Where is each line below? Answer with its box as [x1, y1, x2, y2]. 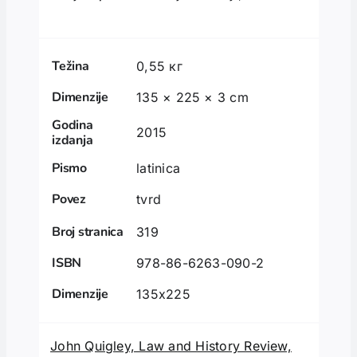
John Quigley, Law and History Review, [50, 337, 292, 354]
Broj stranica [52, 223, 124, 241]
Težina [52, 57, 89, 76]
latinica [136, 160, 180, 177]
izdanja [52, 131, 93, 150]
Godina [52, 116, 93, 135]
